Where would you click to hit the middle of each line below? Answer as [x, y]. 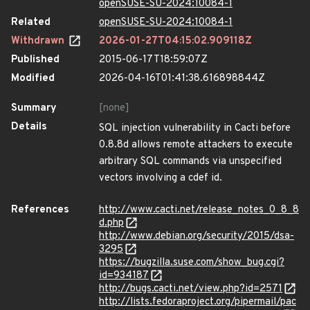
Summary [34, 108]
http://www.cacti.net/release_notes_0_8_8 [199, 210]
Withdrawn [39, 41]
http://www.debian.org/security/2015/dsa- [197, 236]
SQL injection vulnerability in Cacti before [195, 128]
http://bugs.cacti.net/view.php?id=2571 [191, 289]
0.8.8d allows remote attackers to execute [196, 145]
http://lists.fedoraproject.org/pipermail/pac [198, 302]
